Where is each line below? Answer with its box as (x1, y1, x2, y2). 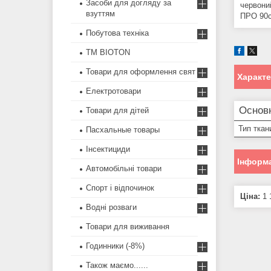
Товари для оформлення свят (86, 67, 195, 77)
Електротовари (86, 87, 141, 96)
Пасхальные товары (86, 125, 160, 135)
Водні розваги (86, 203, 137, 212)
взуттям (86, 9, 115, 19)
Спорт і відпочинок (86, 183, 154, 193)
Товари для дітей (86, 106, 149, 116)
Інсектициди (86, 145, 130, 154)
